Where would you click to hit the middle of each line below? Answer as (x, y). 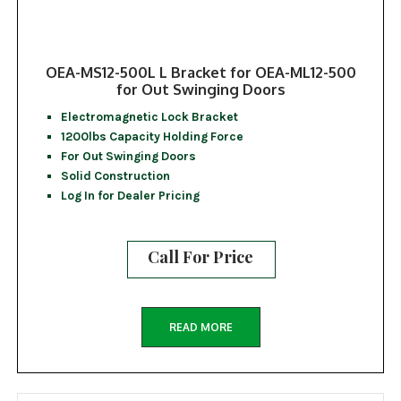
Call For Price (200, 257)
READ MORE (200, 327)
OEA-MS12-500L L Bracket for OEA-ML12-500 (200, 73)
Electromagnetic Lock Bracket (149, 117)
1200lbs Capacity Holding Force (152, 137)
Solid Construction (115, 176)
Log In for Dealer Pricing (130, 196)
